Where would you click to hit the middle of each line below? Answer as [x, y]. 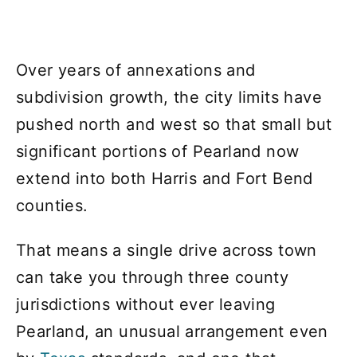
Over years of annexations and [136, 70]
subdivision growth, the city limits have [169, 97]
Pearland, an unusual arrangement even [172, 331]
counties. [52, 205]
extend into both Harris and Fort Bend [165, 178]
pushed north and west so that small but [174, 124]
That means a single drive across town [167, 250]
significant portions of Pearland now [158, 151]
